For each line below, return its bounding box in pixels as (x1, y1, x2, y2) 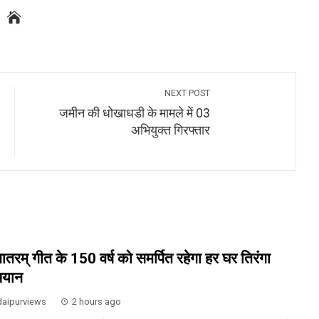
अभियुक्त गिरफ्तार (131, 123, 210, 137)
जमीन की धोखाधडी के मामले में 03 (59, 106, 210, 120)
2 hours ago (71, 296, 121, 307)
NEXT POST (164, 88, 210, 98)
